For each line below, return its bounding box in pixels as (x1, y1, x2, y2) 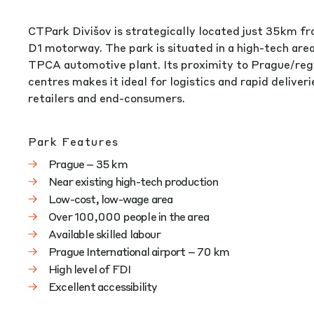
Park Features (28, 134, 119, 149)
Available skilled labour (48, 226, 161, 241)
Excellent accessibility (48, 279, 158, 294)
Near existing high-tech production (48, 174, 218, 189)
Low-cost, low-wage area (48, 191, 173, 206)
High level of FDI (48, 261, 131, 276)
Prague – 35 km (48, 156, 128, 171)
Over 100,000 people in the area (48, 209, 210, 224)
